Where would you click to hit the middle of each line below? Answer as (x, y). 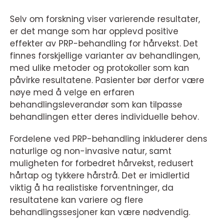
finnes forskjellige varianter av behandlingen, (105, 56)
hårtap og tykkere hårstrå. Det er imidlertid (100, 176)
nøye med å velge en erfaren (72, 93)
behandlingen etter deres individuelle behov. (104, 117)
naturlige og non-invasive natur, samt (91, 151)
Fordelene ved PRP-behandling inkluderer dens (109, 139)
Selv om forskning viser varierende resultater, (105, 19)
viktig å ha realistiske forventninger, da (92, 188)
